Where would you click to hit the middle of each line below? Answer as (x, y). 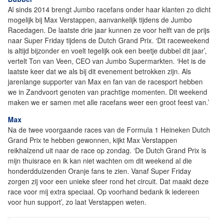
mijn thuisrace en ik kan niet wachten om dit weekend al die (100, 161)
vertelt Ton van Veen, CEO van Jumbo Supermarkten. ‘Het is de (107, 61)
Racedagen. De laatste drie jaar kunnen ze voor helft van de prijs (109, 30)
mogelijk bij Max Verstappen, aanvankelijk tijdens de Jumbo (100, 20)
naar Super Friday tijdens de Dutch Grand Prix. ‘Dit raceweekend (109, 41)
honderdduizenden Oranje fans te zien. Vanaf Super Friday (99, 171)
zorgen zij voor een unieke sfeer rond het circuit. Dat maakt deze (108, 181)
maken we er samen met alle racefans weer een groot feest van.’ (109, 102)
